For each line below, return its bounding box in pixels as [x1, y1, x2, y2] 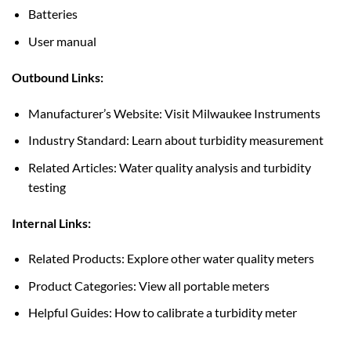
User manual [27, 33, 96, 49]
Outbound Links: [12, 69, 103, 85]
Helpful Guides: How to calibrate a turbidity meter [27, 305, 297, 320]
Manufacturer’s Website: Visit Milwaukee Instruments [27, 105, 320, 121]
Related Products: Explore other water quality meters [27, 251, 314, 266]
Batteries [27, 6, 78, 22]
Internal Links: [12, 215, 91, 230]
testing [27, 179, 66, 194]
